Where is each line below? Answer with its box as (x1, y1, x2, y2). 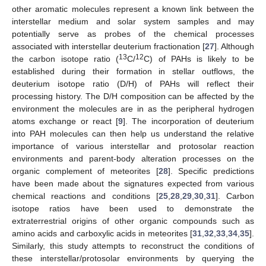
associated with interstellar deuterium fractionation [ (12, 42, 205, 51)
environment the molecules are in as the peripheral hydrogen (12, 104, 254, 113)
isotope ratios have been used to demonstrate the (12, 204, 254, 213)
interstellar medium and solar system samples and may (12, 17, 254, 26)
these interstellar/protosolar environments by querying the (12, 254, 254, 263)
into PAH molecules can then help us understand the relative (12, 129, 254, 138)
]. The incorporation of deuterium (123, 116, 254, 126)
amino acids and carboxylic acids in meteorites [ (12, 229, 192, 238)
